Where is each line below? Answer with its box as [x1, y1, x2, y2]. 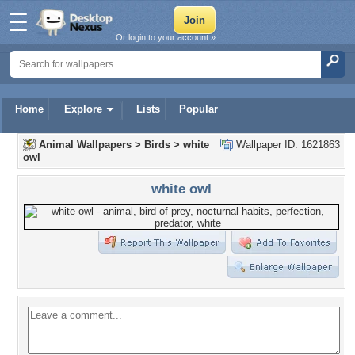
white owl [151, 181, 212, 197]
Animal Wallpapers [39, 139, 132, 151]
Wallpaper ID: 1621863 [233, 139, 340, 151]
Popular [179, 103, 218, 115]
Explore [64, 103, 102, 115]
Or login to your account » [116, 32, 216, 42]
